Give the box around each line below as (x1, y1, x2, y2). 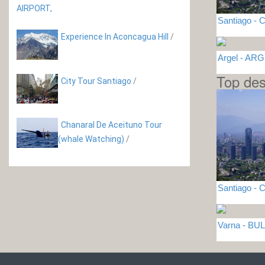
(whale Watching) (58, 134, 124, 144)
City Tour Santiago (61, 76, 131, 86)
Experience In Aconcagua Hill (61, 32, 169, 41)
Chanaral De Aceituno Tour (61, 120, 162, 130)
